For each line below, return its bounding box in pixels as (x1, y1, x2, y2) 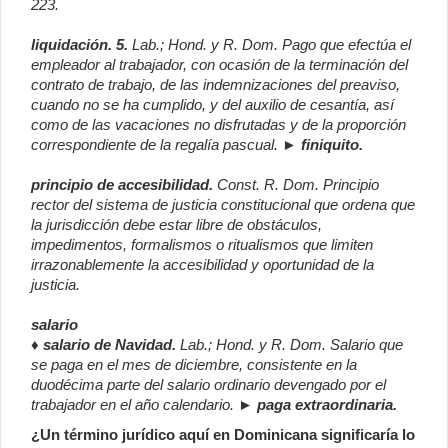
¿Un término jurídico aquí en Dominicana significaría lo (31, 426, 415, 444)
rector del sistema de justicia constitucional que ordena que (31, 196, 415, 214)
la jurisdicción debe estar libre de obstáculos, (31, 216, 322, 234)
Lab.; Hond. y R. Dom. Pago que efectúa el (132, 36, 411, 54)
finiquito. (297, 136, 363, 154)
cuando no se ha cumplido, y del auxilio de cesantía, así (31, 96, 394, 114)
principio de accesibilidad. (31, 176, 213, 194)
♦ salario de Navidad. (31, 336, 180, 354)
